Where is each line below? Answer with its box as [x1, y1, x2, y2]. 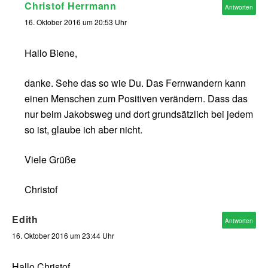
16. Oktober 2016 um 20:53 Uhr [25, 17, 127, 28]
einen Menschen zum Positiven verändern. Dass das [25, 92, 248, 106]
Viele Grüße [25, 153, 76, 167]
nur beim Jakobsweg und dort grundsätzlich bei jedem [25, 107, 253, 121]
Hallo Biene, [25, 46, 77, 60]
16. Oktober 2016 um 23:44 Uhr [12, 230, 114, 241]
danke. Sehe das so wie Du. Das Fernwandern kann [25, 76, 246, 90]
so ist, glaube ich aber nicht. [25, 123, 142, 137]
